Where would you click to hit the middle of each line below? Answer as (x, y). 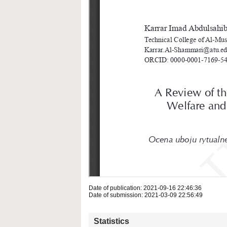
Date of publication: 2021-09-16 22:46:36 (145, 188)
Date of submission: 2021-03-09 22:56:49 (146, 195)
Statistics (111, 221)
